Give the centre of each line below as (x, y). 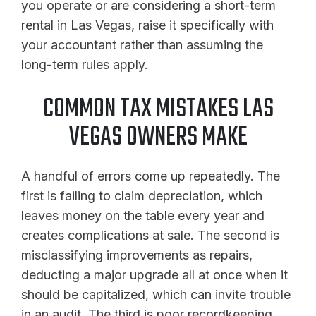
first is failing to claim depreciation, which (142, 195)
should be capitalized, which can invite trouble (156, 294)
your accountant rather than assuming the (142, 44)
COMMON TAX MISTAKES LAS (158, 109)
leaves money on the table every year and (143, 215)
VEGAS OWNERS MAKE (158, 138)
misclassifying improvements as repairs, (137, 255)
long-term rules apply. (85, 64)
